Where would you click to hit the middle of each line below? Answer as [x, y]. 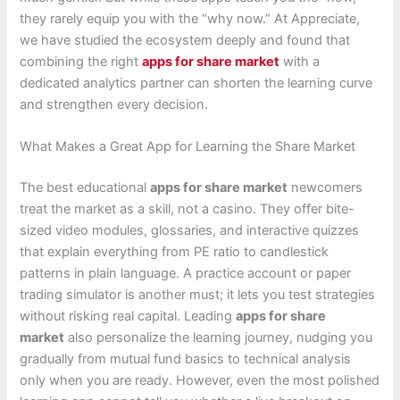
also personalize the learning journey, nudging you [219, 338]
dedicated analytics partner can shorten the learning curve [196, 83]
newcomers [325, 188]
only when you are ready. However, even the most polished [200, 381]
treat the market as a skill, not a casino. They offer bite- [187, 209]
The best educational [85, 188]
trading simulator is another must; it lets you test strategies [198, 295]
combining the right [81, 61]
